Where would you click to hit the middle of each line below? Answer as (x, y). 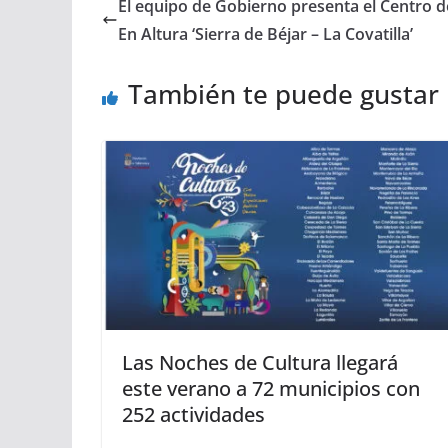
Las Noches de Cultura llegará (260, 363)
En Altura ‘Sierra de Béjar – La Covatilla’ (265, 34)
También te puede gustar (283, 94)
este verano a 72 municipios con (271, 389)
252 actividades (193, 415)
